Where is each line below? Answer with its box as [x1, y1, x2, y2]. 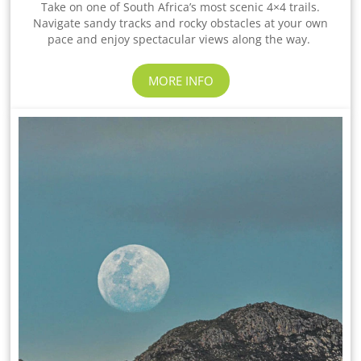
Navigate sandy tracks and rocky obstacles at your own [33, 15, 328, 31]
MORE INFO [147, 72, 214, 89]
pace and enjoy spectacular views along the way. [48, 31, 313, 47]
